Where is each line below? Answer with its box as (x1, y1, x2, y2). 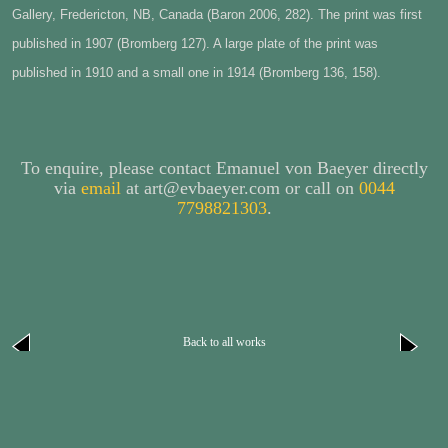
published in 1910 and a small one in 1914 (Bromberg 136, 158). (12, 64, 381, 80)
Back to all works (182, 334, 266, 349)
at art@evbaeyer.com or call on (120, 177, 359, 198)
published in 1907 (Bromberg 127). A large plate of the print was (12, 35, 378, 51)
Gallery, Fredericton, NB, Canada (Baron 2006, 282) (12, 6, 310, 22)
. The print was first (310, 6, 422, 22)
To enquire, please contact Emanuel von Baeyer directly (20, 157, 428, 178)
